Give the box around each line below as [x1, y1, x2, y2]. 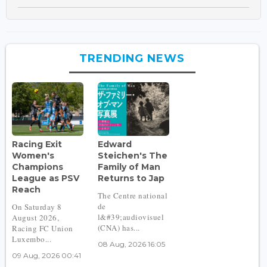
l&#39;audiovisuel [97, 211, 164, 222]
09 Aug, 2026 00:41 [12, 250, 81, 260]
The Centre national [97, 190, 168, 201]
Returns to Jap [97, 172, 164, 184]
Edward [97, 138, 132, 150]
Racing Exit [12, 138, 62, 150]
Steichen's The [97, 150, 167, 161]
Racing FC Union [12, 222, 73, 234]
